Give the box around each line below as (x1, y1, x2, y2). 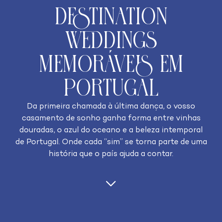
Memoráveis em (39, 54, 183, 77)
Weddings (65, 30, 157, 54)
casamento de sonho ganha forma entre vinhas (21, 114, 201, 123)
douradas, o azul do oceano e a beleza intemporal (19, 126, 203, 135)
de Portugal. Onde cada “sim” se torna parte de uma (15, 138, 207, 147)
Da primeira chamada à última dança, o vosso (27, 103, 195, 111)
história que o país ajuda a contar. (49, 150, 173, 159)
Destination (55, 6, 167, 30)
